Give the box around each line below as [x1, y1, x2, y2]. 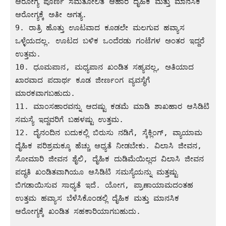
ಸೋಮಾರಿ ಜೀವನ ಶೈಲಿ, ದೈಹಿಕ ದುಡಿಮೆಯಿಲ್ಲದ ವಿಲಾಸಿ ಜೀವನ [15, 154, 204, 163]
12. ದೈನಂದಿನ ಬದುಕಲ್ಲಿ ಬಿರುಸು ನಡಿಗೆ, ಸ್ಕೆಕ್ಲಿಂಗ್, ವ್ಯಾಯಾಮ [15, 128, 202, 137]
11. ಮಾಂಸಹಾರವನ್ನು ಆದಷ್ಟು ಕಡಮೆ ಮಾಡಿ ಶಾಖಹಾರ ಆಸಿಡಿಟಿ [15, 101, 209, 111]
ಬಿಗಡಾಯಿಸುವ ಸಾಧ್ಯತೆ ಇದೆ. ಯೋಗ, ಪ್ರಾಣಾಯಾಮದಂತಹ [15, 180, 193, 190]
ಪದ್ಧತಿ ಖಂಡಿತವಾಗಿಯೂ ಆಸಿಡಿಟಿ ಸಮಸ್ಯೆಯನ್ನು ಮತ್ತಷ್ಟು [15, 167, 178, 177]
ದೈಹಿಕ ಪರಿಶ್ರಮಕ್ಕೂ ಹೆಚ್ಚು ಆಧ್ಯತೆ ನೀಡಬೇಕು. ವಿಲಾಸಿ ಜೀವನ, [15, 141, 202, 150]
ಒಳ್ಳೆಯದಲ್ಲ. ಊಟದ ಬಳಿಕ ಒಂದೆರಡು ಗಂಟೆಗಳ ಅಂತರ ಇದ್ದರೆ [15, 36, 204, 45]
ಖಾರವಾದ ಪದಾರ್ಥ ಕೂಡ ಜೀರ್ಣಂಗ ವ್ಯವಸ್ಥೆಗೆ [15, 75, 150, 85]
